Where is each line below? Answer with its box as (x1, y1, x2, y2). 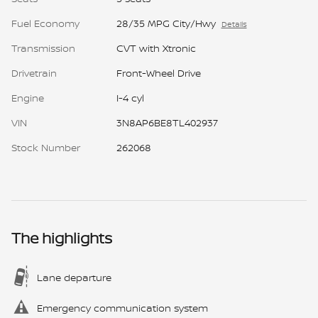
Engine (11, 90, 44, 104)
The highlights (11, 227, 112, 248)
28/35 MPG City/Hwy (116, 16, 216, 30)
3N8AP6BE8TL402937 (116, 115, 218, 129)
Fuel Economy (11, 16, 79, 30)
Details (221, 18, 247, 29)
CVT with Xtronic (116, 40, 196, 55)
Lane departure (37, 270, 111, 284)
